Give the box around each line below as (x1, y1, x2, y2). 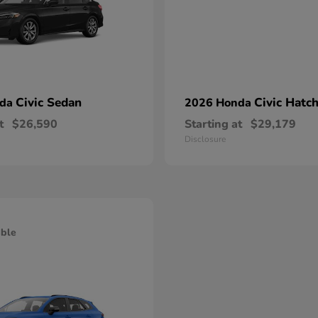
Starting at (185, 116, 242, 132)
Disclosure (185, 133, 226, 145)
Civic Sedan (16, 94, 82, 111)
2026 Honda (185, 95, 254, 111)
